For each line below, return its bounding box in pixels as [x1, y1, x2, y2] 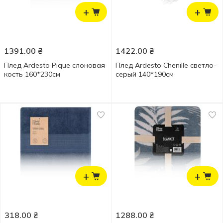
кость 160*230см [4, 70, 60, 79]
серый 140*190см [115, 70, 174, 79]
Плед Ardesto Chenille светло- [115, 61, 217, 70]
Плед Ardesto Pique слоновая [4, 61, 105, 70]
